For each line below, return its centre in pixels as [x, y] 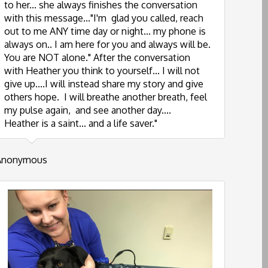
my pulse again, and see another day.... [88, 110]
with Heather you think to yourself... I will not [102, 71]
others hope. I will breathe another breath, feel [106, 97]
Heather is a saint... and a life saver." [81, 123]
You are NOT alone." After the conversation [97, 57]
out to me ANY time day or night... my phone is [105, 31]
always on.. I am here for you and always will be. [107, 44]
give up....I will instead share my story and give [104, 84]
